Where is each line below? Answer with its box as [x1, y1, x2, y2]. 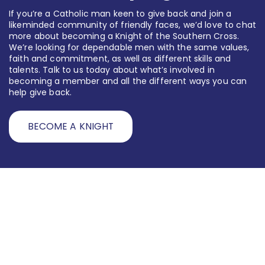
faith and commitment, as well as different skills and [9, 53, 231, 65]
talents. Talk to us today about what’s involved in [9, 64, 215, 76]
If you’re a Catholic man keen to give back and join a [9, 8, 232, 20]
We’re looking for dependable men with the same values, [9, 41, 250, 54]
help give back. [9, 86, 72, 99]
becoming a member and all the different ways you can [9, 75, 247, 88]
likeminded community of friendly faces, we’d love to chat [9, 19, 256, 31]
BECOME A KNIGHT [27, 119, 114, 133]
